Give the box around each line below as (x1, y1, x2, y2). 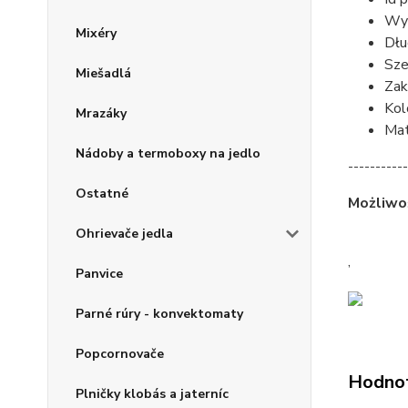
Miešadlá (76, 65, 131, 83)
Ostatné (76, 185, 128, 203)
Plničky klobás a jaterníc (76, 385, 229, 403)
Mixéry (76, 25, 117, 43)
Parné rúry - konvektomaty (76, 305, 243, 323)
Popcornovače (76, 345, 164, 363)
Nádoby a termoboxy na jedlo (76, 145, 260, 163)
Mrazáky (76, 105, 127, 123)
